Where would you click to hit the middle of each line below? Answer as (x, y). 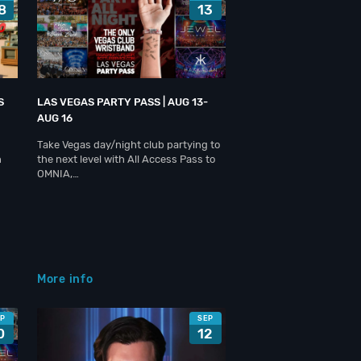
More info (65, 279)
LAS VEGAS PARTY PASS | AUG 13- (122, 102)
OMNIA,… (58, 174)
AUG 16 (55, 118)
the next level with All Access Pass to (126, 159)
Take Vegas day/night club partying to (129, 145)
